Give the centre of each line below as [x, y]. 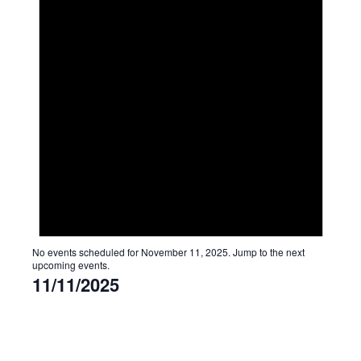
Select [47, 305]
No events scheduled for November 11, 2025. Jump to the [159, 251]
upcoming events [69, 264]
